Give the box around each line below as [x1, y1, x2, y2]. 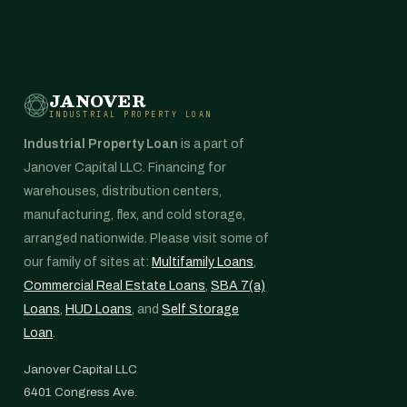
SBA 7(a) [211, 279, 265, 293]
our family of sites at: [24, 255, 152, 269]
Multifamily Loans [152, 255, 253, 269]
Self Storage [162, 303, 239, 316]
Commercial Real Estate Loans [24, 279, 205, 293]
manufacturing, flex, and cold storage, [24, 208, 245, 222]
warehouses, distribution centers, [24, 184, 222, 198]
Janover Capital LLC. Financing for [24, 161, 226, 174]
